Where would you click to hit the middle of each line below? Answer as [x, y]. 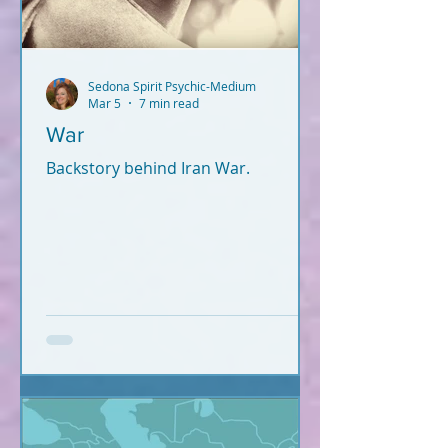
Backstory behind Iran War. [148, 168]
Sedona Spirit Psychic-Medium [172, 85]
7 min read [169, 103]
